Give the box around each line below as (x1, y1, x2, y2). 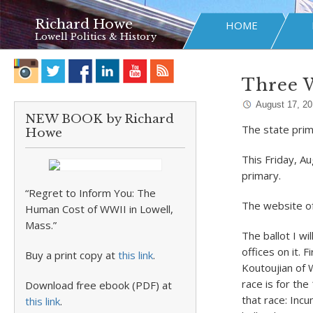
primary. (241, 168, 281, 182)
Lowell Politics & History (35, 31, 156, 43)
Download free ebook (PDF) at (25, 278, 172, 292)
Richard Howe (35, 16, 133, 32)
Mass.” (25, 218, 57, 232)
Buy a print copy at (25, 248, 118, 262)
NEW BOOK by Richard (25, 112, 174, 126)
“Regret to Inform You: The (25, 186, 156, 200)
